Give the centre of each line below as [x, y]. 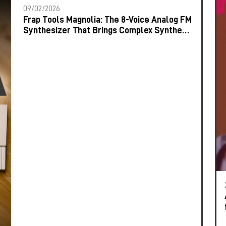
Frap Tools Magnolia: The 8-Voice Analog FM [108, 20]
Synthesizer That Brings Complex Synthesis [108, 30]
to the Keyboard [54, 41]
